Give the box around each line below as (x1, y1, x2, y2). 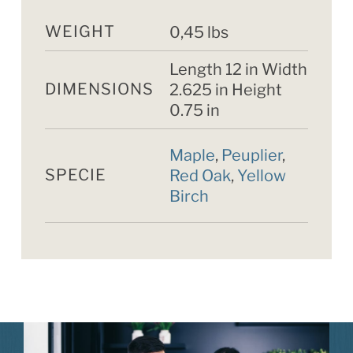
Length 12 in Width (169, 59, 307, 79)
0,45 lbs (169, 22, 229, 42)
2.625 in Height (169, 80, 282, 99)
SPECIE (44, 165, 106, 184)
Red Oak (169, 165, 231, 185)
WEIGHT (44, 21, 115, 41)
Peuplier (221, 145, 282, 165)
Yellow (236, 165, 286, 185)
